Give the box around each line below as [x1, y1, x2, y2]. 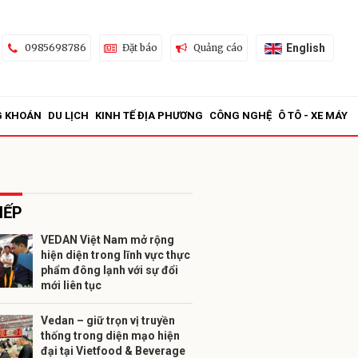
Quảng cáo [193, 42, 243, 54]
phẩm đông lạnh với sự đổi [41, 264, 178, 276]
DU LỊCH [48, 109, 89, 121]
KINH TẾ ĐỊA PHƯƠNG [95, 109, 203, 121]
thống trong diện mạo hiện [41, 329, 180, 342]
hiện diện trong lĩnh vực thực [41, 249, 190, 261]
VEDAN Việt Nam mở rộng [41, 233, 174, 246]
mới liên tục [41, 279, 101, 292]
